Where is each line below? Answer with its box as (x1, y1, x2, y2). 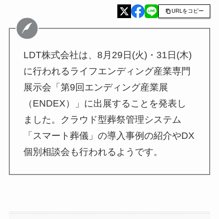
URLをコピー (172, 8, 204, 14)
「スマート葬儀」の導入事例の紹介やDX (23, 131, 195, 141)
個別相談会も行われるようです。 (23, 147, 163, 157)
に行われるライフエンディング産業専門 (23, 66, 191, 77)
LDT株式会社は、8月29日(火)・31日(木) (23, 50, 192, 61)
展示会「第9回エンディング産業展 (23, 82, 169, 93)
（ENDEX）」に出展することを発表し (23, 98, 187, 109)
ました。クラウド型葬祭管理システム (23, 114, 182, 125)
